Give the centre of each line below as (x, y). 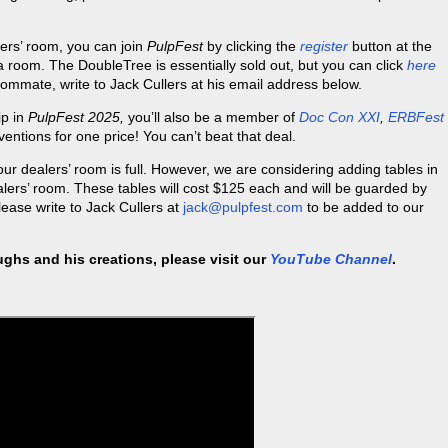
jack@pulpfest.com (243, 207)
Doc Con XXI (339, 117)
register (324, 46)
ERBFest (416, 117)
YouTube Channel (331, 259)
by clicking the (251, 46)
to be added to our (363, 207)
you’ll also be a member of (211, 117)
